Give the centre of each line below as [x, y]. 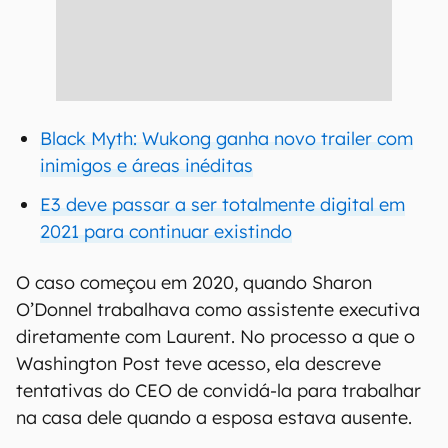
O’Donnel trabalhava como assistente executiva [218, 309]
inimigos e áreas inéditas [146, 165]
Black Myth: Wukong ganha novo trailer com [226, 138]
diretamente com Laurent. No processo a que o [215, 336]
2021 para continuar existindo [166, 231]
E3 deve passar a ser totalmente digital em [222, 204]
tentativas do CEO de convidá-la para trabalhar [218, 390]
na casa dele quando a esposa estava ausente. [216, 417]
